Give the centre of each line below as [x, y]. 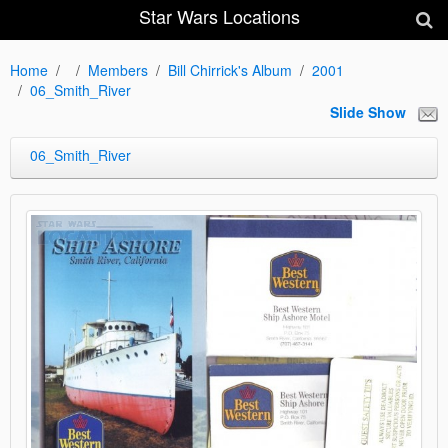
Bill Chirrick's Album [230, 70]
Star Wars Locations [219, 16]
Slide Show [368, 112]
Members [118, 70]
